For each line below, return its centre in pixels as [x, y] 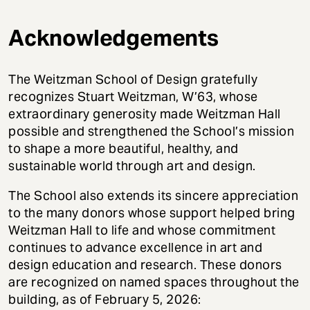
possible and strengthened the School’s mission [151, 131]
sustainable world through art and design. [132, 165]
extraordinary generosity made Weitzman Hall [145, 113]
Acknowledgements [113, 38]
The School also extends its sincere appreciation [153, 195]
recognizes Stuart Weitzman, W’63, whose [133, 96]
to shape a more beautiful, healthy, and [124, 148]
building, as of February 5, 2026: [105, 299]
